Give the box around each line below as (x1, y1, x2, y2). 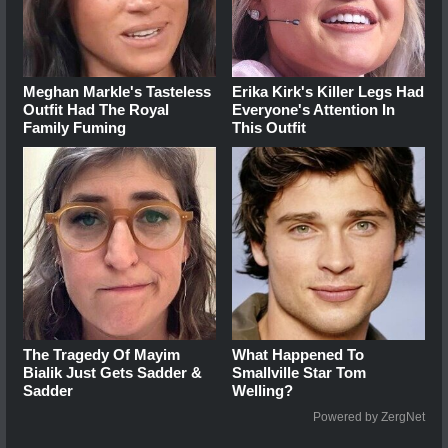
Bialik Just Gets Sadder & (23, 364, 202, 382)
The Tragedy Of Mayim (23, 346, 180, 364)
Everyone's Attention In (232, 101, 396, 119)
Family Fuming (23, 119, 126, 137)
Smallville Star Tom (232, 364, 367, 382)
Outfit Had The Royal (23, 101, 169, 119)
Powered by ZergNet (313, 410, 425, 425)
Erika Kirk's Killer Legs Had (232, 83, 425, 101)
